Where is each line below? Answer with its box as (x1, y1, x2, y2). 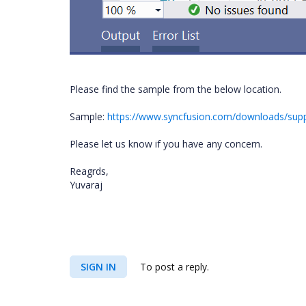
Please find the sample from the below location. (70, 83, 281, 96)
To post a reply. (137, 260, 209, 273)
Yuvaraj (70, 178, 102, 191)
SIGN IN (81, 260, 116, 273)
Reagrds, (70, 165, 109, 178)
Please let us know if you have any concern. (70, 137, 262, 150)
